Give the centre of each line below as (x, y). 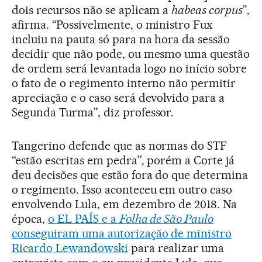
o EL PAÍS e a (83, 219)
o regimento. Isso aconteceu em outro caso (122, 189)
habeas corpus (207, 10)
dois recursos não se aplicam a (92, 10)
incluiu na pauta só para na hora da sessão (121, 39)
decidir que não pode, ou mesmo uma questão (131, 54)
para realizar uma (176, 248)
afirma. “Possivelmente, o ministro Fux (113, 25)
